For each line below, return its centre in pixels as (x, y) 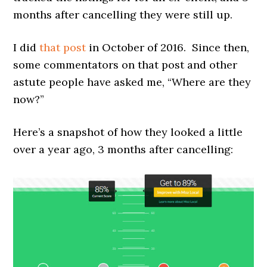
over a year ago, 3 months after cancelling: (123, 149)
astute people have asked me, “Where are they (132, 82)
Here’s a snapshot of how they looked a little (128, 132)
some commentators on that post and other (125, 65)
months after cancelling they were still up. (123, 15)
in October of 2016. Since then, (168, 47)
